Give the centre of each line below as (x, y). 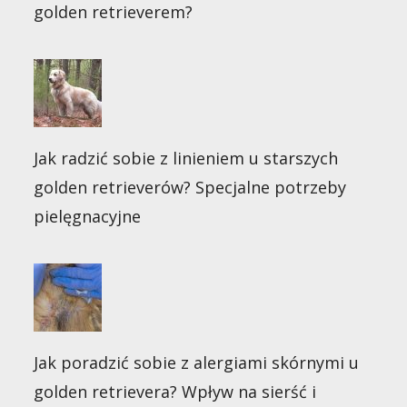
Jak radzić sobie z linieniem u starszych (186, 158)
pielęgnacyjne (88, 216)
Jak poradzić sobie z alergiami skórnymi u (197, 362)
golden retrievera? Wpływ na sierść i (175, 392)
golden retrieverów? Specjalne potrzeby (190, 187)
